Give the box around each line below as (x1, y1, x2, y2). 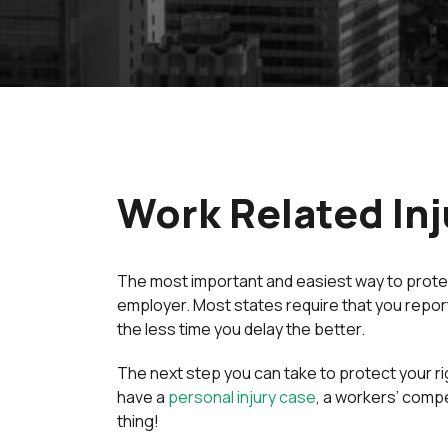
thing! (117, 410, 159, 432)
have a (117, 386, 168, 408)
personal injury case (168, 386, 316, 408)
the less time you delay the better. (117, 318, 365, 340)
